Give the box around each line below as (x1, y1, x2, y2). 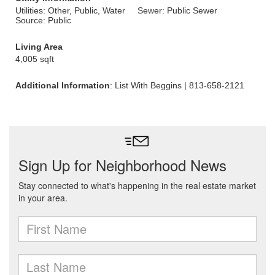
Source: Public (15, 15, 71, 25)
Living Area (15, 42, 63, 52)
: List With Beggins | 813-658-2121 (110, 80, 244, 90)
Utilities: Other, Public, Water (15, 6, 125, 15)
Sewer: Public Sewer (137, 6, 217, 15)
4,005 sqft (15, 54, 54, 64)
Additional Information (15, 80, 110, 90)
